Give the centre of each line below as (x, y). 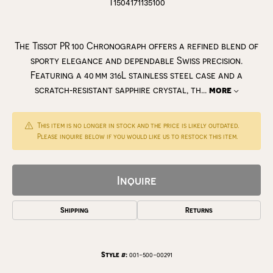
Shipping (75, 210)
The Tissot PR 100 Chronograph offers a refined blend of (136, 46)
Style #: (114, 255)
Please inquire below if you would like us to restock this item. (138, 136)
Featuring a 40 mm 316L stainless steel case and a (136, 75)
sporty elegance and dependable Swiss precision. (136, 60)
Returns (199, 210)
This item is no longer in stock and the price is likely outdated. (138, 125)
